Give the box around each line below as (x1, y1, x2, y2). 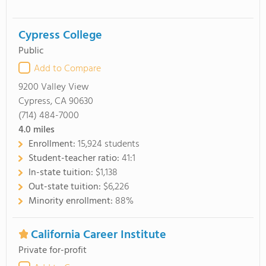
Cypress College (18, 26, 102, 45)
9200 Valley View (18, 80, 89, 95)
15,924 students (78, 137, 140, 152)
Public (18, 43, 44, 59)
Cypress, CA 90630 (18, 94, 93, 109)
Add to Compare (34, 61, 101, 77)
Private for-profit (18, 243, 87, 258)
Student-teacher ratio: (28, 151, 122, 166)
